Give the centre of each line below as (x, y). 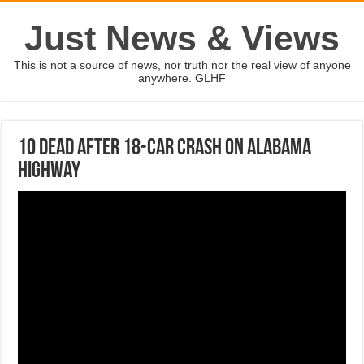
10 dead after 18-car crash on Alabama (165, 149)
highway (50, 171)
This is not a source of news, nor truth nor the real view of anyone (182, 65)
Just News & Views (182, 38)
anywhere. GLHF (182, 78)
